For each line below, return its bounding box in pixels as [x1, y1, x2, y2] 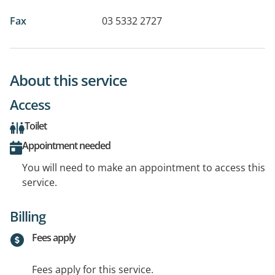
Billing [10, 206, 45, 225]
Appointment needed [22, 138, 110, 152]
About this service [10, 69, 127, 90]
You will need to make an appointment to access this [22, 160, 265, 174]
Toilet [25, 118, 47, 133]
